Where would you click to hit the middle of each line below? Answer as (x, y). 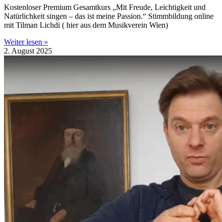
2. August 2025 (28, 51)
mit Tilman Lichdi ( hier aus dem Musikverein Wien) (86, 25)
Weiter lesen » (26, 42)
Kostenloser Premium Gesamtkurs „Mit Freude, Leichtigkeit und (105, 7)
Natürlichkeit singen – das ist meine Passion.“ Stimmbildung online (109, 16)
